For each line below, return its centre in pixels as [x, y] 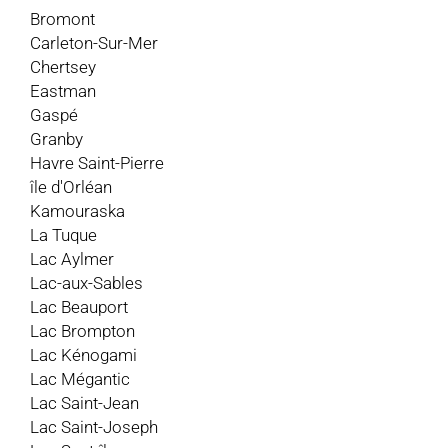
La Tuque [63, 234]
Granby [56, 138]
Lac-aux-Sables [86, 282]
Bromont [62, 18]
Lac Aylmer [72, 258]
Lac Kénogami [83, 354]
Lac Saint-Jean [84, 402]
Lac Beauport [79, 306]
